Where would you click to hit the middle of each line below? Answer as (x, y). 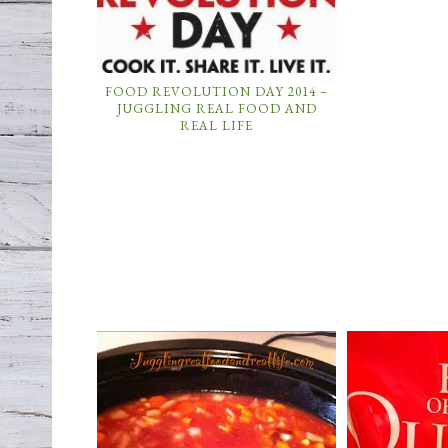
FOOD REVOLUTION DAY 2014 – (217, 92)
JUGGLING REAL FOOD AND (216, 109)
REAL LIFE (217, 126)
